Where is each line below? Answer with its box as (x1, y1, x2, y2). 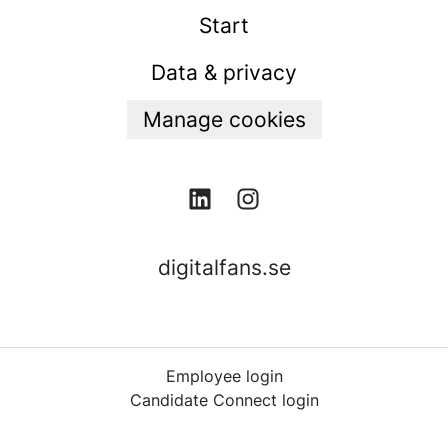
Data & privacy (151, 60, 297, 85)
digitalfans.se (157, 255, 291, 281)
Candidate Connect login (129, 390, 319, 411)
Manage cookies (142, 107, 306, 132)
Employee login (165, 366, 283, 387)
